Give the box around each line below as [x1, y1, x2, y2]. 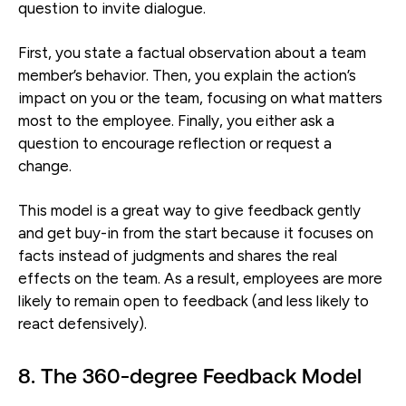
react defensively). [18, 314, 147, 333]
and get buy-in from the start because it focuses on [18, 223, 373, 242]
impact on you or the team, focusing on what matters [18, 88, 382, 107]
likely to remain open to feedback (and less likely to [18, 291, 369, 310]
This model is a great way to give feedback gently [18, 200, 361, 219]
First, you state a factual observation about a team [18, 43, 366, 62]
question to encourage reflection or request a [18, 133, 332, 152]
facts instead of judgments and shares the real [18, 246, 337, 265]
